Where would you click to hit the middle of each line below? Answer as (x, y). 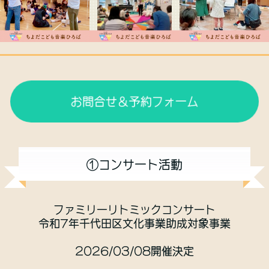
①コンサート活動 (134, 164)
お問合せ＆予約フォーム (134, 101)
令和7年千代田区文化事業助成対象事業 (134, 223)
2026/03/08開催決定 (134, 251)
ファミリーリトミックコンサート (134, 210)
